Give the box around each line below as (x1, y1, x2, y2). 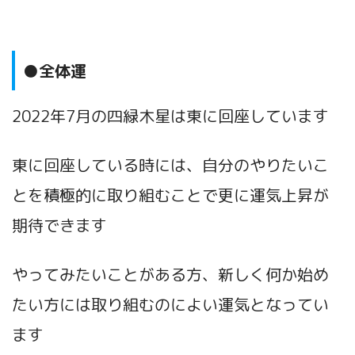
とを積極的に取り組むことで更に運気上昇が (12, 184, 329, 207)
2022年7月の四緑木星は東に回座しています (12, 105, 329, 128)
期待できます (12, 214, 107, 237)
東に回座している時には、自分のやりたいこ (12, 154, 329, 177)
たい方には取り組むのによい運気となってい (12, 293, 329, 316)
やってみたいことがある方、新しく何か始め (12, 263, 329, 286)
